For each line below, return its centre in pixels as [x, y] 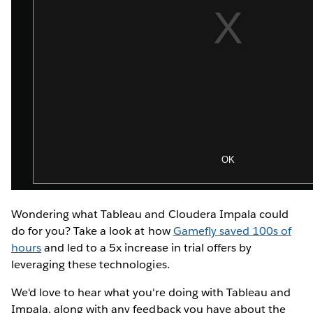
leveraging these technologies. [90, 264]
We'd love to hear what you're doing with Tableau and [151, 292]
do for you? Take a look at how [92, 231]
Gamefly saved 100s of [232, 231]
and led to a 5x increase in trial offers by [146, 247]
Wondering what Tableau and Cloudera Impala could [150, 214]
